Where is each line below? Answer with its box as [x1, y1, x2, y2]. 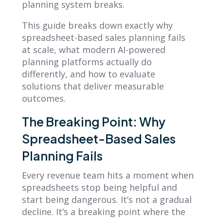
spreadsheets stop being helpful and [21, 181, 177, 193]
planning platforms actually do [21, 55, 152, 68]
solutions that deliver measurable [21, 80, 164, 92]
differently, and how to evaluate [21, 68, 155, 80]
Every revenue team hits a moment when [21, 169, 194, 181]
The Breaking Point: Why [21, 113, 165, 129]
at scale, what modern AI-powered [21, 43, 165, 55]
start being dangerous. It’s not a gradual [21, 193, 192, 205]
